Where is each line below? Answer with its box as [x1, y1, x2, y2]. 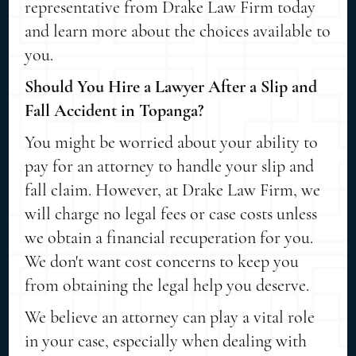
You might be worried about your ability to [25, 131, 319, 153]
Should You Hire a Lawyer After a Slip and [25, 75, 318, 97]
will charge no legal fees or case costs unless [25, 203, 318, 224]
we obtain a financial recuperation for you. [25, 226, 314, 248]
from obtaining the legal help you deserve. [25, 274, 310, 296]
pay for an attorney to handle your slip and [25, 155, 315, 176]
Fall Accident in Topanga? [25, 99, 204, 121]
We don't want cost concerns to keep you [25, 250, 300, 272]
